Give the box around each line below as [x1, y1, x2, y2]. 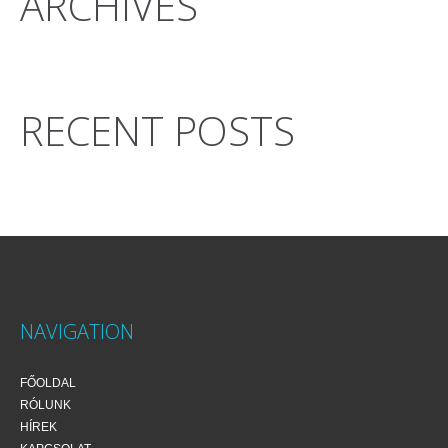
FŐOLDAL [20, 376, 76, 390]
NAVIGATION [20, 318, 134, 345]
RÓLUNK [20, 398, 71, 412]
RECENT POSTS [20, 103, 295, 158]
